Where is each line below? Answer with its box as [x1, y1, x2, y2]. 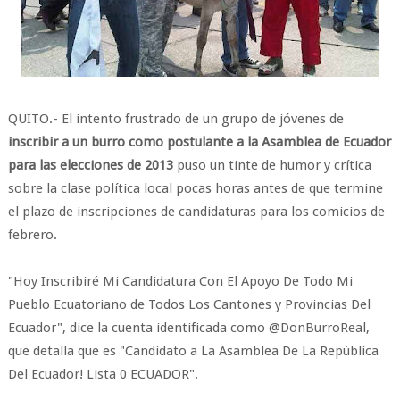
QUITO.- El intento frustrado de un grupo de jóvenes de [7, 111, 344, 127]
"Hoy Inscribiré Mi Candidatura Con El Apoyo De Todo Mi [7, 273, 353, 289]
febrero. [7, 227, 57, 243]
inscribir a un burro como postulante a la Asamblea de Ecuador [7, 134, 391, 150]
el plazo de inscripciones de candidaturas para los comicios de [7, 204, 385, 220]
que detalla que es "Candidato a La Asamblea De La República [7, 343, 379, 359]
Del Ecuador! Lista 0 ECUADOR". [7, 366, 198, 382]
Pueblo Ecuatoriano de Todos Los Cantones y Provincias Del [7, 296, 371, 312]
